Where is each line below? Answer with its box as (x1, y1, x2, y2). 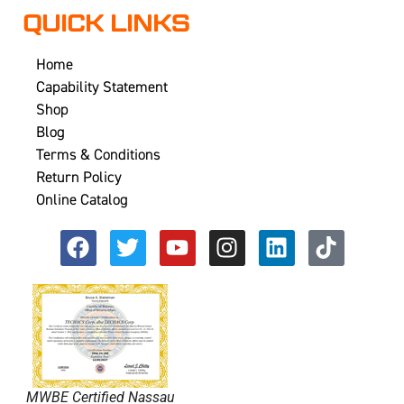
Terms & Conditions (36, 144, 161, 164)
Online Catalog (36, 189, 128, 209)
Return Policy (36, 167, 122, 187)
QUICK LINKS (23, 9, 189, 37)
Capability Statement (36, 77, 168, 96)
